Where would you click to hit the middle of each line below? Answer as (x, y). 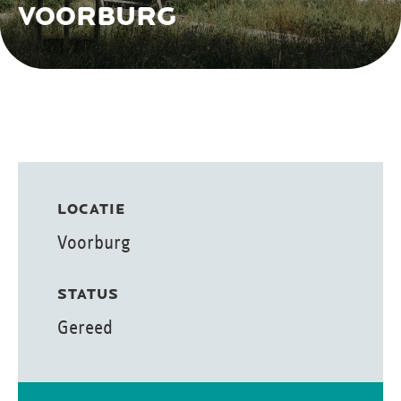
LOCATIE (91, 210)
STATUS (88, 295)
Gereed (85, 327)
